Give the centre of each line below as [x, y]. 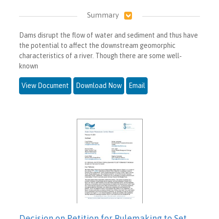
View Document [45, 86]
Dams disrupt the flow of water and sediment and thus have [109, 35]
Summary [103, 15]
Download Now [99, 86]
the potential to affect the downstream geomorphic [97, 46]
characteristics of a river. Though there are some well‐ [100, 56]
